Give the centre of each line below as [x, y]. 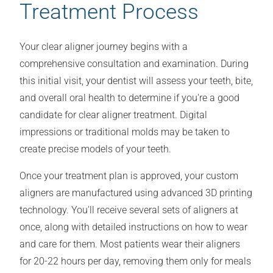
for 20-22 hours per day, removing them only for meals [135, 261]
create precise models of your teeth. [95, 149]
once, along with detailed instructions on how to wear [133, 227]
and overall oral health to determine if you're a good [129, 98]
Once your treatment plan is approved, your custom [129, 176]
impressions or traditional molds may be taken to [125, 132]
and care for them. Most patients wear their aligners [130, 244]
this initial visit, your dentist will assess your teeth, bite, [136, 81]
